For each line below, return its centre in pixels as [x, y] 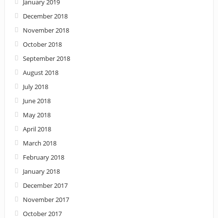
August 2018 [40, 72]
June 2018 [36, 100]
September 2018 [46, 58]
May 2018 [36, 115]
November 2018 [46, 30]
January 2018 [41, 171]
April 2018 [37, 129]
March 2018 [39, 143]
